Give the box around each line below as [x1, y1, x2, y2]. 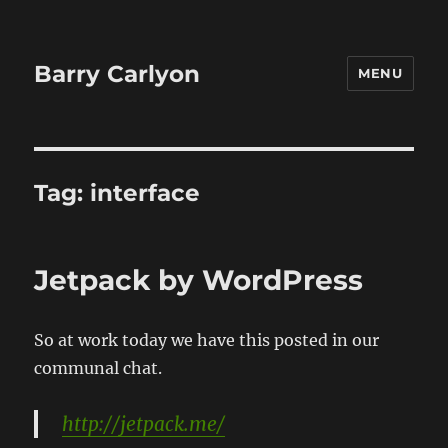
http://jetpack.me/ [62, 412, 226, 436]
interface [90, 179, 201, 207]
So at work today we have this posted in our [34, 330, 380, 350]
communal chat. [34, 358, 163, 378]
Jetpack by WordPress [34, 263, 364, 297]
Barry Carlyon [34, 59, 201, 88]
